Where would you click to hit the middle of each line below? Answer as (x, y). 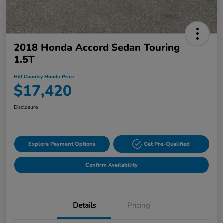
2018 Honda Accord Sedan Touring (97, 48)
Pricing (139, 205)
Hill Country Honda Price (44, 77)
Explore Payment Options (62, 144)
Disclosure (26, 107)
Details (84, 205)
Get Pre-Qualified (167, 144)
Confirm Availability (111, 165)
